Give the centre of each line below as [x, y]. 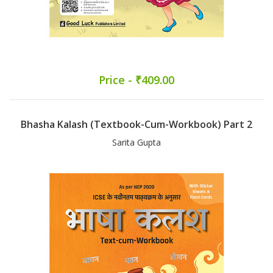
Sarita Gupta [136, 143]
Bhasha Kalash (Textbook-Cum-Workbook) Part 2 [136, 125]
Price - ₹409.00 [136, 80]
